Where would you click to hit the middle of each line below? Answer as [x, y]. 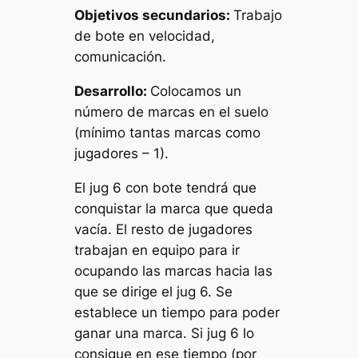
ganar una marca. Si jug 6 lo [165, 334]
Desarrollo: [113, 91]
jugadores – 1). [122, 154]
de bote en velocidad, [145, 36]
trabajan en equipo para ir [157, 251]
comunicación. [121, 57]
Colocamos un [196, 91]
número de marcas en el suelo [172, 112]
